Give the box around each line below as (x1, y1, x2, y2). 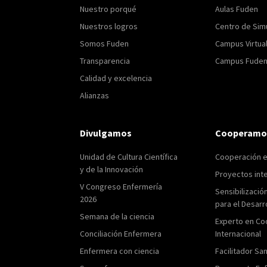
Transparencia (80, 55, 131, 66)
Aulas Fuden (215, 3, 259, 14)
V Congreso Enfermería (80, 181, 163, 192)
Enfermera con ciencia (80, 245, 160, 256)
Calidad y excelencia (80, 72, 153, 83)
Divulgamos (80, 126, 132, 139)
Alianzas (80, 89, 110, 101)
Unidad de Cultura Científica (80, 151, 178, 162)
